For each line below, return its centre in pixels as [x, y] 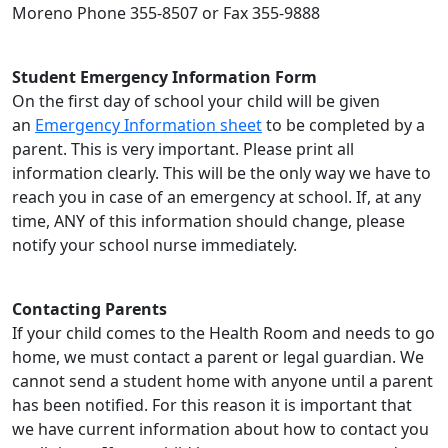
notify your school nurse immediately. [154, 245]
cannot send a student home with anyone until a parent [222, 381]
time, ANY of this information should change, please [208, 221]
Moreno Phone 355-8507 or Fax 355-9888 [166, 13]
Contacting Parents [89, 309]
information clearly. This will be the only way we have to [221, 173]
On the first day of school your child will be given [196, 101]
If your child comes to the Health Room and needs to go [223, 333]
